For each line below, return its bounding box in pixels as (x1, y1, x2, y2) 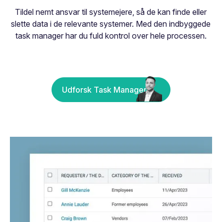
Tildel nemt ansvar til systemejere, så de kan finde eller (15, 6, 207, 17)
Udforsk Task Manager (61, 85, 147, 95)
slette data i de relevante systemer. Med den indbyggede (11, 18, 211, 29)
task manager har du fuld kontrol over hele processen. (15, 30, 207, 41)
